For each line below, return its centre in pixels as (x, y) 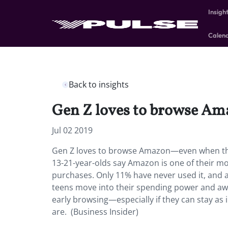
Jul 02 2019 (72, 130)
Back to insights (99, 84)
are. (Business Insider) (95, 212)
